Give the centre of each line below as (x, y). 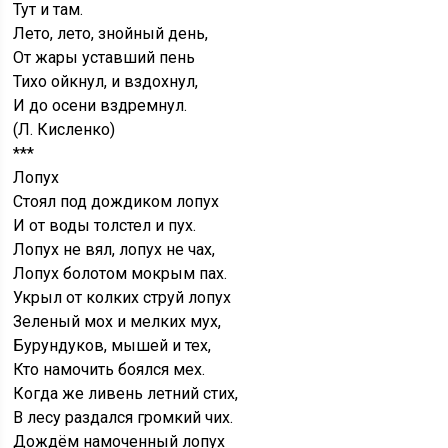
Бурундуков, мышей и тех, (112, 346)
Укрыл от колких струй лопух (122, 298)
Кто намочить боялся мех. (109, 370)
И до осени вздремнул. (100, 106)
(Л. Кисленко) (64, 130)
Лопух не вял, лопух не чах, (114, 250)
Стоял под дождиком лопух (116, 202)
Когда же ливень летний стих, (126, 394)
